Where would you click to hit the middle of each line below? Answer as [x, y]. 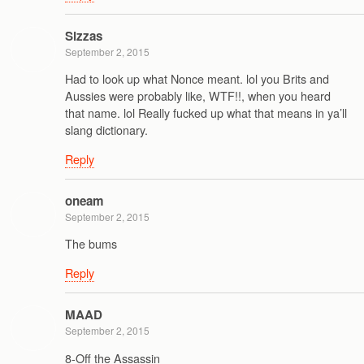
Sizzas [84, 35]
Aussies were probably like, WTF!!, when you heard [198, 96]
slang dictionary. [106, 130]
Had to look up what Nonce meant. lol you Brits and [197, 79]
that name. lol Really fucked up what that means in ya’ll [206, 113]
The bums [91, 244]
